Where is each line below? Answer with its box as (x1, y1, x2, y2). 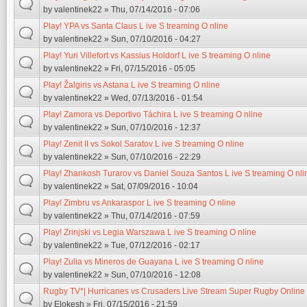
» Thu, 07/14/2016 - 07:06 (102, 5, 200, 14)
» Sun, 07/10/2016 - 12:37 (102, 123, 201, 132)
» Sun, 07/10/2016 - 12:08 (102, 270, 201, 280)
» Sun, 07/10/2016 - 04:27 (102, 34, 201, 44)
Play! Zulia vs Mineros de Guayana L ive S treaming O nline (43, 257, 264, 267)
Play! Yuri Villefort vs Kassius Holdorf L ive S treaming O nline (43, 51, 271, 60)
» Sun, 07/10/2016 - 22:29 (102, 152, 201, 162)
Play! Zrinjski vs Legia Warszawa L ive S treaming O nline (43, 228, 256, 237)
